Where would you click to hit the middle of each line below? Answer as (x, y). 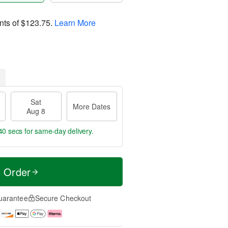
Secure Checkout (63, 198)
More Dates (92, 106)
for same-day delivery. (58, 131)
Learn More (75, 22)
